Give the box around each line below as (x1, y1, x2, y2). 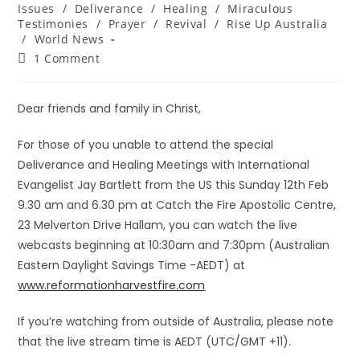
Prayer (108, 16, 146, 31)
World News (34, 31, 104, 47)
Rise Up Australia (227, 16, 328, 31)
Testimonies (18, 16, 89, 31)
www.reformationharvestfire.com (18, 277, 206, 293)
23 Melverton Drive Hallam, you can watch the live (18, 217, 298, 233)
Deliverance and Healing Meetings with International (18, 157, 310, 173)
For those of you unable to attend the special (18, 137, 274, 153)
